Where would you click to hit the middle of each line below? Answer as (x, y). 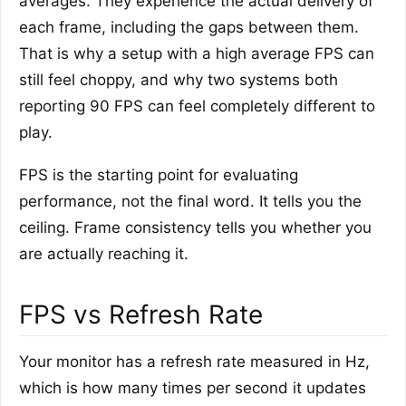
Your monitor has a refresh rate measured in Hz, (194, 361)
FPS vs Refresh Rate (141, 314)
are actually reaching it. (104, 253)
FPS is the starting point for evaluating (159, 174)
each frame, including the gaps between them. (189, 27)
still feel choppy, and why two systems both (179, 79)
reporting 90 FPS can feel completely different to (197, 106)
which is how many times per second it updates (193, 387)
